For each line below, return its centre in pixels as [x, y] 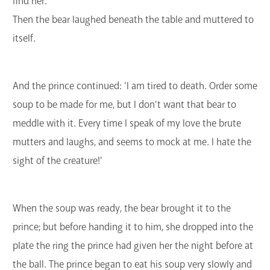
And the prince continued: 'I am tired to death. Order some [135, 86]
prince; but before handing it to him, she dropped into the [133, 227]
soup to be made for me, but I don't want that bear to [124, 104]
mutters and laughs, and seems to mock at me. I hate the [132, 142]
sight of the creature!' [58, 160]
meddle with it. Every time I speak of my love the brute [127, 123]
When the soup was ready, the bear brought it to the [122, 208]
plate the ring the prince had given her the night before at [133, 245]
